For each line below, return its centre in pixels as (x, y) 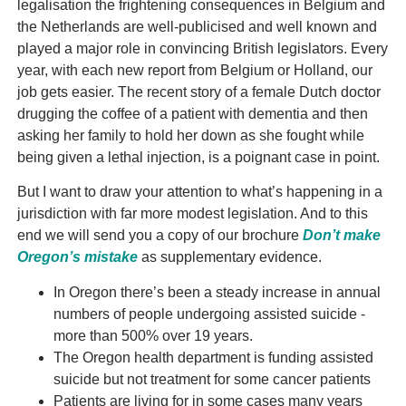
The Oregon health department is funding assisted (213, 357)
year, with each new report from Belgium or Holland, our (194, 70)
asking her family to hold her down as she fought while (190, 135)
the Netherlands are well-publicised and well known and (197, 26)
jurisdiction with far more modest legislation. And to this (192, 214)
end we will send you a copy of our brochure (159, 236)
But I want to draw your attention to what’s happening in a (199, 192)
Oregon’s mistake (77, 257)
